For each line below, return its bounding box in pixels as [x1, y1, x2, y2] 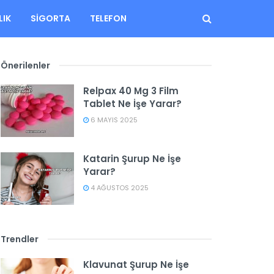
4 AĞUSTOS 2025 [89, 182, 149, 193]
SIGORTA [30, 12, 70, 24]
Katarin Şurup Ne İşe [83, 152, 181, 165]
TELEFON [89, 12, 127, 24]
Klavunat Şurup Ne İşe [83, 257, 189, 271]
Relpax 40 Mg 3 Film [83, 84, 179, 97]
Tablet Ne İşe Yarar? [83, 97, 182, 110]
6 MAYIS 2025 [89, 115, 138, 125]
